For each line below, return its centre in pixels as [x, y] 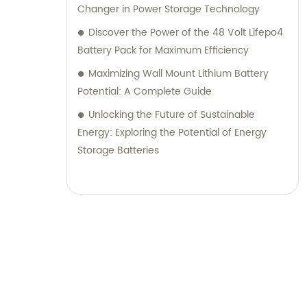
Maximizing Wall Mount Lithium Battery [179, 74]
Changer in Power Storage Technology [169, 10]
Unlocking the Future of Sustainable [172, 115]
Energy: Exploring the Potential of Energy [172, 133]
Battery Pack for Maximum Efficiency [163, 51]
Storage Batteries [118, 151]
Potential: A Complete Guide [145, 92]
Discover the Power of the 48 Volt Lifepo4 [186, 33]
